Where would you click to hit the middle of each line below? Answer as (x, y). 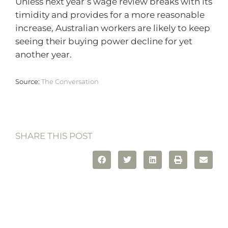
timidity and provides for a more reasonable (110, 15)
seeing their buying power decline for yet (104, 41)
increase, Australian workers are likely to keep (113, 28)
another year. (44, 55)
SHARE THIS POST (54, 136)
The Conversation (70, 81)
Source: (28, 81)
